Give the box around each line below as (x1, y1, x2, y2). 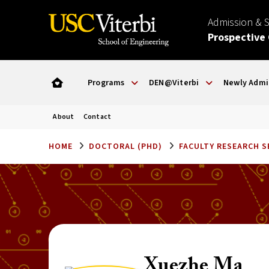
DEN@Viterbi (149, 76, 199, 89)
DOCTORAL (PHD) (89, 141, 163, 153)
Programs (87, 76, 125, 89)
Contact (83, 112, 112, 122)
